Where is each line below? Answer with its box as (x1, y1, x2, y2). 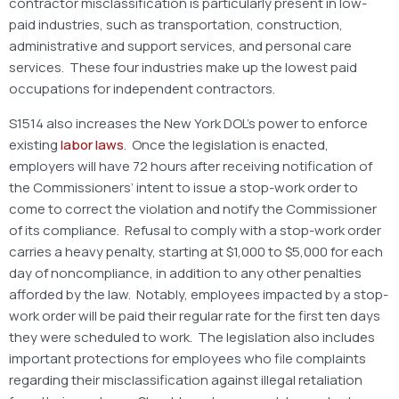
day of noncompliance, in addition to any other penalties (9, 263, 362, 282)
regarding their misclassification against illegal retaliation (9, 370, 362, 389)
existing (9, 134, 61, 154)
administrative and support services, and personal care (9, 36, 352, 55)
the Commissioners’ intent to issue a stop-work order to (9, 177, 358, 197)
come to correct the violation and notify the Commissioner (9, 199, 377, 218)
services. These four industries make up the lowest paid (9, 57, 357, 77)
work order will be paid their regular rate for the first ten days (9, 305, 380, 325)
